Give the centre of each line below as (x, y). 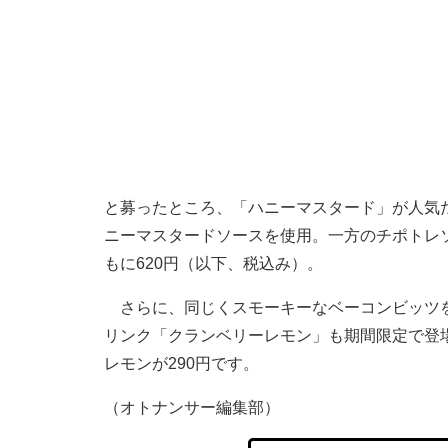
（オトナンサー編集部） (192, 407)
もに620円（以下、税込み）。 (213, 263)
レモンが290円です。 (181, 363)
